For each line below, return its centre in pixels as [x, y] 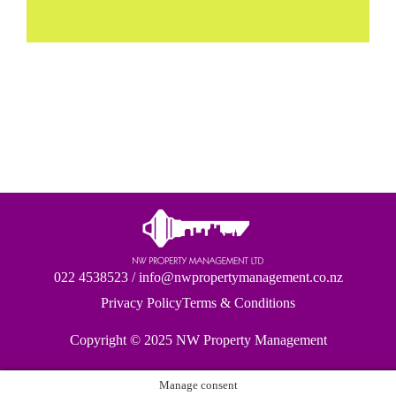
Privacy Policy [141, 303]
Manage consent [198, 385]
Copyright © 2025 [122, 340]
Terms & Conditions [239, 303]
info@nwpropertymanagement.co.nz [240, 278]
